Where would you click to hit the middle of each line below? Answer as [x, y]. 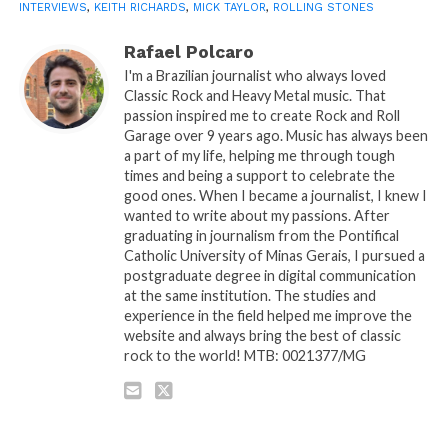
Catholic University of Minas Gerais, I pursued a [274, 255]
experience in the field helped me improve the [267, 315]
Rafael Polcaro [188, 51]
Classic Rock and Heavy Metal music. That [254, 95]
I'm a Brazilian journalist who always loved [254, 75]
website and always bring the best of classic [262, 335]
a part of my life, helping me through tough [259, 155]
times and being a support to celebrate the [259, 175]
